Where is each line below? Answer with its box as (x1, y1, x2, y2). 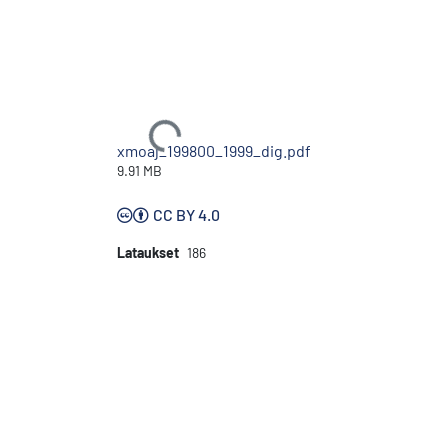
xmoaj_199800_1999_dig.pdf (117, 141, 311, 161)
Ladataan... (99, 124, 179, 160)
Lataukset (117, 244, 179, 262)
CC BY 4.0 (153, 205, 220, 225)
